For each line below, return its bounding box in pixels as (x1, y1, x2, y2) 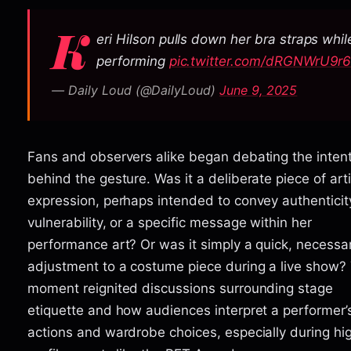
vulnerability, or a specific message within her (27, 214, 312, 230)
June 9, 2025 (219, 81, 298, 98)
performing (96, 53, 169, 69)
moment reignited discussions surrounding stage (27, 280, 333, 296)
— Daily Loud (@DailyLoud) (52, 81, 219, 98)
